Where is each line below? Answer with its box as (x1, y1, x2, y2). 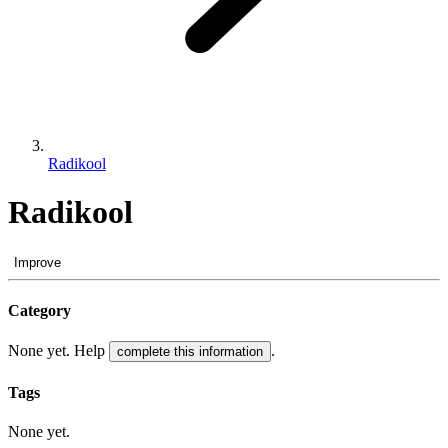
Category (8, 302, 71, 320)
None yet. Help (8, 342, 109, 360)
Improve (14, 254, 61, 270)
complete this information (117, 344, 263, 360)
